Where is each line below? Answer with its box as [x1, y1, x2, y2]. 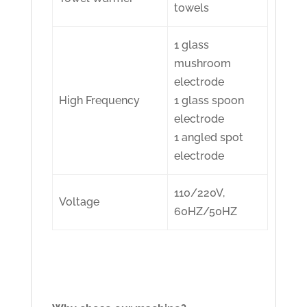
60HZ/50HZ [174, 205, 238, 219]
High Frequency [59, 94, 140, 108]
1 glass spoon [174, 94, 245, 108]
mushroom [174, 57, 232, 71]
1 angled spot [174, 131, 244, 145]
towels [174, 1, 210, 15]
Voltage [59, 195, 100, 209]
